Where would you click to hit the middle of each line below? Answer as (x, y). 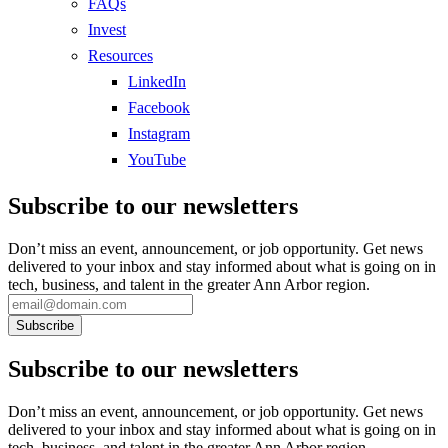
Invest (107, 30)
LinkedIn (157, 82)
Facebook (159, 108)
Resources (120, 56)
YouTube (157, 160)
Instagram (159, 134)
